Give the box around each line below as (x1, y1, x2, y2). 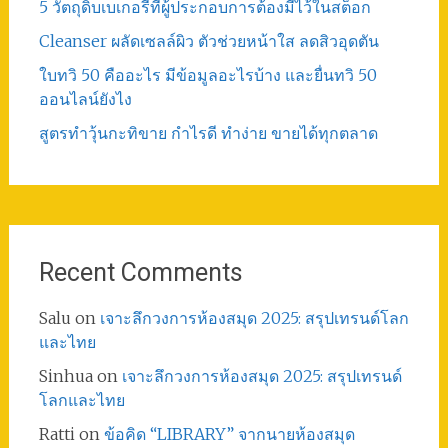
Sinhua (38, 366, 93, 386)
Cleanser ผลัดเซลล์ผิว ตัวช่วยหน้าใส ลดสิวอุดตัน (38, 31, 379, 51)
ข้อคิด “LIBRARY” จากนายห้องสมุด (103, 424, 355, 444)
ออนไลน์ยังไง (38, 89, 132, 109)
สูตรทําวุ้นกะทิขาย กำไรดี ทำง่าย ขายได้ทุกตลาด (38, 123, 378, 143)
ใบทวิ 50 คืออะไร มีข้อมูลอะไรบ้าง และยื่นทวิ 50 (38, 65, 377, 85)
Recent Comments (38, 258, 243, 287)
